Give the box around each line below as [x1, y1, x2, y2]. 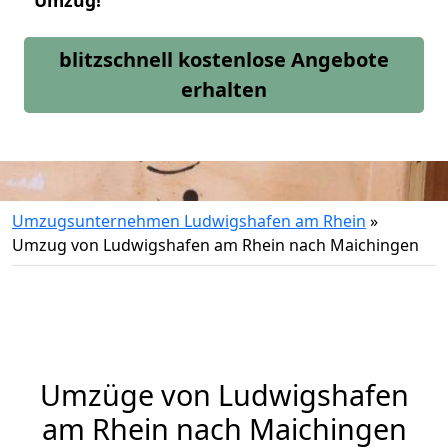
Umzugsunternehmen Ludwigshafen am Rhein [12, 210, 366, 232]
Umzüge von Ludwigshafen [39, 375, 409, 414]
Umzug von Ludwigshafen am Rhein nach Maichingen [12, 234, 419, 256]
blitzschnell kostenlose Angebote [59, 46, 389, 73]
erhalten [181, 76, 267, 103]
